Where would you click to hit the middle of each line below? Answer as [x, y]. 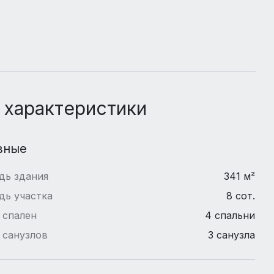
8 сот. [241, 195]
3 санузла [232, 235]
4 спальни [230, 215]
